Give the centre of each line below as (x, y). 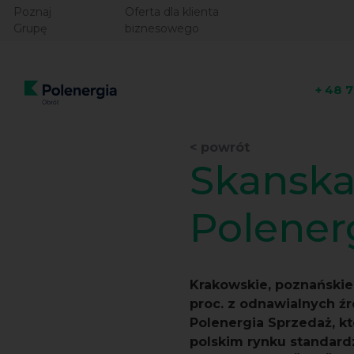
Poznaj (32, 12)
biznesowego (162, 28)
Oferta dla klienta (171, 12)
